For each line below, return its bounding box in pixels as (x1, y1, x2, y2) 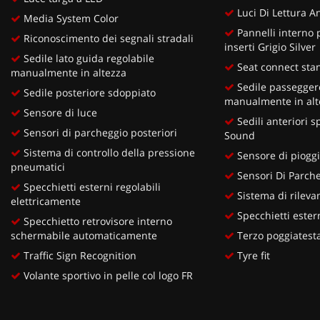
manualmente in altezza (11, 65, 126, 79)
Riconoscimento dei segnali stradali (21, 31, 194, 45)
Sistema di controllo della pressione (21, 145, 195, 159)
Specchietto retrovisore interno (21, 214, 172, 228)
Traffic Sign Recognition (21, 248, 136, 262)
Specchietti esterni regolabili (21, 179, 161, 194)
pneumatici (11, 159, 65, 174)
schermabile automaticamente (11, 228, 157, 242)
